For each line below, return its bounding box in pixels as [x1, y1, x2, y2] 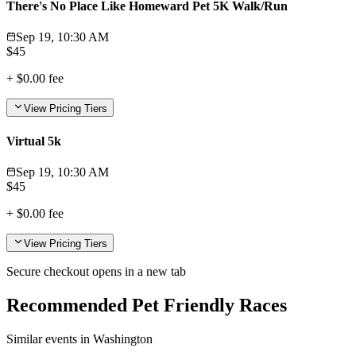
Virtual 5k [6, 133, 61, 148]
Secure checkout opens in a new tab [6, 264, 186, 278]
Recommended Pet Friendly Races [6, 294, 287, 315]
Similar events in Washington [6, 331, 153, 346]
